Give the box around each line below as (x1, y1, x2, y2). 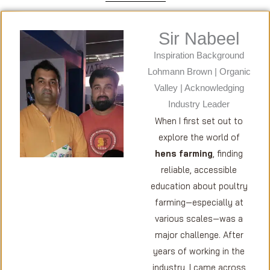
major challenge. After (154, 228, 243, 240)
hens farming (155, 147, 213, 159)
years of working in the (153, 245, 245, 257)
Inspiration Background (154, 50, 245, 60)
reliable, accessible (161, 163, 237, 175)
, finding (213, 147, 243, 159)
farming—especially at (154, 196, 243, 208)
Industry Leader (168, 99, 230, 109)
